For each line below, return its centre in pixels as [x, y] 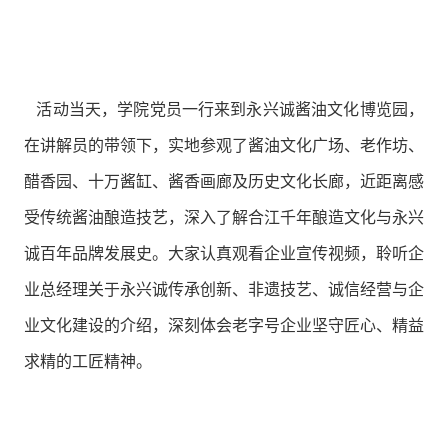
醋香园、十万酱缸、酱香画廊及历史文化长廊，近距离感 [224, 182]
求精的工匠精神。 [87, 362]
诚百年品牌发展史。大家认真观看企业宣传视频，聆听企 [224, 254]
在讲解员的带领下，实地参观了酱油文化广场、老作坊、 [224, 146]
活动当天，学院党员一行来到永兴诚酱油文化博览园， [224, 110]
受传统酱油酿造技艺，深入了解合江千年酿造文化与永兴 [224, 218]
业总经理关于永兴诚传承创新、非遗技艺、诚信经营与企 [224, 290]
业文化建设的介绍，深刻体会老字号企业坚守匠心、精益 [224, 326]
